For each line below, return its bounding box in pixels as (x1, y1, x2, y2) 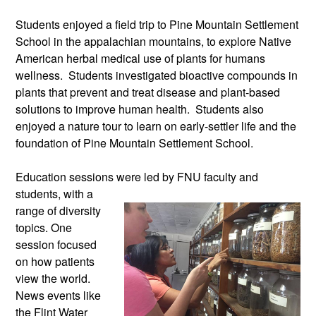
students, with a (16, 185, 93, 202)
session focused (16, 236, 97, 253)
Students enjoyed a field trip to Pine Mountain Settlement (16, 16, 298, 32)
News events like (16, 286, 101, 303)
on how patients (16, 253, 95, 269)
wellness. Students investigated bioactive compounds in (16, 66, 298, 83)
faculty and (204, 168, 258, 185)
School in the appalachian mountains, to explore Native (16, 32, 291, 49)
